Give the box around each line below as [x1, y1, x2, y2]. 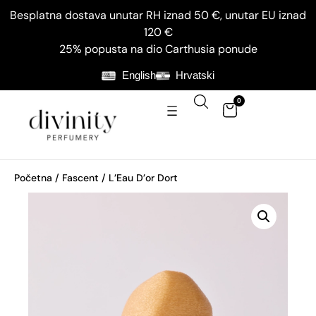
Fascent [62, 171, 99, 184]
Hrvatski [176, 69, 214, 82]
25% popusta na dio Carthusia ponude [59, 42, 257, 56]
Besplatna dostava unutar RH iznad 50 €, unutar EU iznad [10, 8, 306, 23]
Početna [14, 171, 52, 184]
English [121, 69, 156, 82]
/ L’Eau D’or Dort [99, 171, 178, 184]
